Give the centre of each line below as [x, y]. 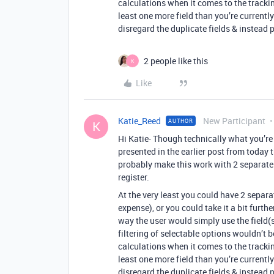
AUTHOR [181, 121]
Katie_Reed [139, 121]
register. [134, 177]
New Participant [234, 121]
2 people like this [176, 61]
